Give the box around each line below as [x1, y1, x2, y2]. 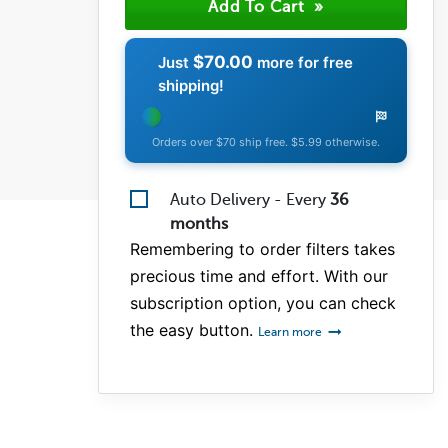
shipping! [157, 75, 224, 95]
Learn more [258, 324, 325, 339]
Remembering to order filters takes [130, 238, 395, 259]
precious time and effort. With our [130, 265, 388, 286]
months [170, 214, 228, 233]
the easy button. [130, 319, 258, 340]
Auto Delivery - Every [170, 190, 330, 209]
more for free [252, 52, 353, 72]
